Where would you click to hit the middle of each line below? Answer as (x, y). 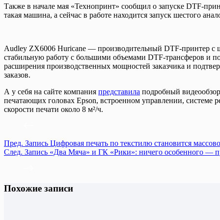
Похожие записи (39, 188)
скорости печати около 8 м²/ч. (54, 109)
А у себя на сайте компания (51, 91)
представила (119, 91)
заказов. (17, 75)
